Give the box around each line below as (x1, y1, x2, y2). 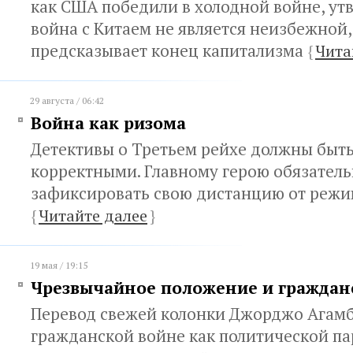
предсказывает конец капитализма (31, 39, 307, 61)
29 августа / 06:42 (30, 95, 104, 106)
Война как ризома (31, 112, 186, 134)
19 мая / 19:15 (30, 259, 87, 271)
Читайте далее (39, 205, 147, 226)
